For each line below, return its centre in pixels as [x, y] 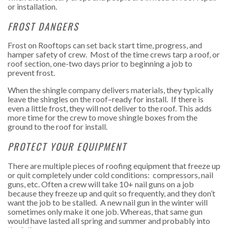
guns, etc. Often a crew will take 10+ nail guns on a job [101, 184]
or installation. [32, 6]
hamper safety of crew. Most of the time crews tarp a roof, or [114, 54]
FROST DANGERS [43, 26]
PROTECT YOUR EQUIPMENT [67, 146]
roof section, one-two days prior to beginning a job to [100, 64]
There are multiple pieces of [57, 165]
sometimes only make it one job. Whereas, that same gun [105, 211]
